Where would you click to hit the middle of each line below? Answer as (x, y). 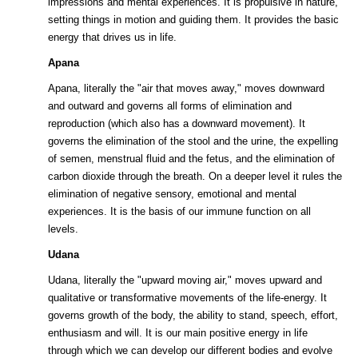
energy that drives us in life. (112, 38)
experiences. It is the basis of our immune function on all (179, 212)
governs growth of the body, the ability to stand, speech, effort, (193, 316)
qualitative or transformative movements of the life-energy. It (187, 298)
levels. (63, 229)
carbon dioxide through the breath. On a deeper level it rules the (195, 177)
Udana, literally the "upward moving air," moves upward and (185, 280)
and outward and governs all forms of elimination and (170, 106)
